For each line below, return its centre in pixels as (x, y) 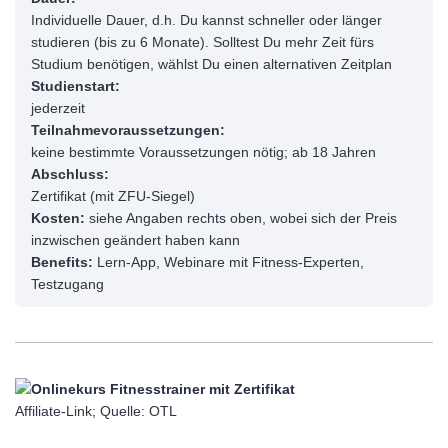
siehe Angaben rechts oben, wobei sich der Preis (241, 218)
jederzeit (58, 108)
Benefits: (62, 262)
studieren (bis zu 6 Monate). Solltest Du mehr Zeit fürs (202, 42)
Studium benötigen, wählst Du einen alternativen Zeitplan (211, 64)
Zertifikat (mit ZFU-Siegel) (113, 196)
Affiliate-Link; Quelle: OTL (96, 411)
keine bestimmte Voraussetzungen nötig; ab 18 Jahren (203, 152)
